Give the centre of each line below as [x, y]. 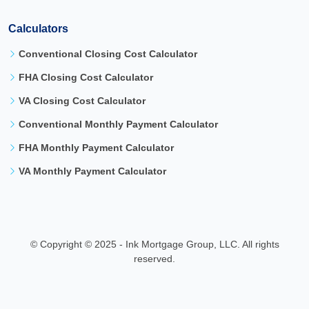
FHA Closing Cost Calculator [86, 77]
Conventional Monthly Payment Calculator [118, 124]
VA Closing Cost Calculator [82, 101]
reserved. [154, 259]
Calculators [38, 29]
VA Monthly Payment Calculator [92, 171]
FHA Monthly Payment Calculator [96, 148]
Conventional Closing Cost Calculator [108, 54]
